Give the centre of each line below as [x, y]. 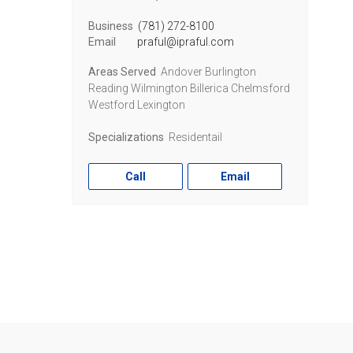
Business [111, 26]
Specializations [126, 137]
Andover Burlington [207, 72]
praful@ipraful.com [185, 42]
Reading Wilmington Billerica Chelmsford [189, 88]
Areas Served [122, 72]
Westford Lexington [137, 105]
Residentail [194, 137]
